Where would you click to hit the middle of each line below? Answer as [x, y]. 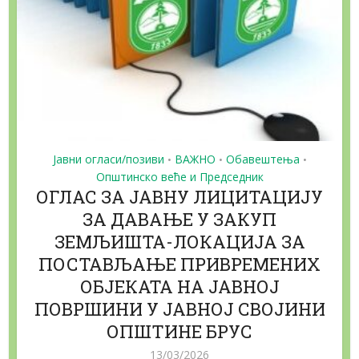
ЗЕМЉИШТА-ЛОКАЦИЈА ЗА [179, 242]
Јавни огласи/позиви [108, 159]
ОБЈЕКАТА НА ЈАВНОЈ [179, 287]
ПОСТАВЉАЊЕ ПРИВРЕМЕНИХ [179, 264]
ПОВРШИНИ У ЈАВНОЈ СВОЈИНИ [179, 309]
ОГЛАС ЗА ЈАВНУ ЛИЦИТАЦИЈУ [179, 197]
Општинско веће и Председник [179, 177]
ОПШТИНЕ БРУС [179, 332]
